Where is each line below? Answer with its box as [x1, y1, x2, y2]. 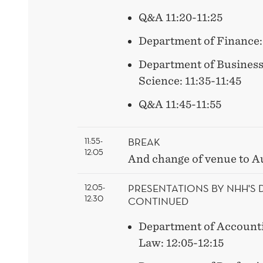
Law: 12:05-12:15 [139, 237, 224, 249]
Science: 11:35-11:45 [139, 75, 241, 87]
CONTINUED [128, 194, 188, 208]
